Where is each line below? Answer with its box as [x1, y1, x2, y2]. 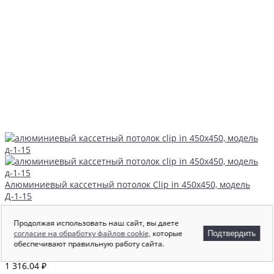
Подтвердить [207, 229, 256, 238]
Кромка [5, 213, 36, 225]
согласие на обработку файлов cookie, [13, 228, 151, 239]
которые [150, 228, 183, 239]
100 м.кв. [53, 201, 90, 213]
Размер [5, 236, 35, 248]
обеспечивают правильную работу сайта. [13, 239, 165, 249]
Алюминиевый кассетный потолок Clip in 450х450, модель [5, 178, 250, 190]
